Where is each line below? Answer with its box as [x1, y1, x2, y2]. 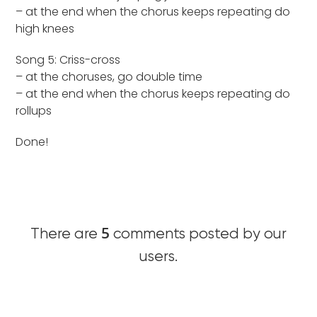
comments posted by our [110, 227, 287, 242]
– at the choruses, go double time [16, 69, 203, 85]
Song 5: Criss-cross [16, 52, 121, 68]
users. [139, 250, 178, 265]
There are [30, 227, 101, 242]
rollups [16, 103, 52, 119]
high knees [16, 21, 75, 37]
